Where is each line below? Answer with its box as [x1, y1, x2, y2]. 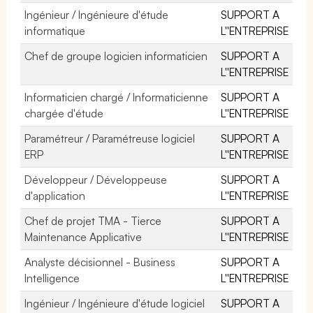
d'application [24, 188, 85, 203]
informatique [24, 23, 85, 38]
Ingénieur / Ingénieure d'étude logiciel [24, 296, 205, 310]
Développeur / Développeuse [24, 172, 168, 187]
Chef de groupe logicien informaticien [24, 48, 208, 63]
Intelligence [24, 270, 80, 285]
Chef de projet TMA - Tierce [24, 213, 162, 228]
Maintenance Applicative [24, 229, 143, 244]
